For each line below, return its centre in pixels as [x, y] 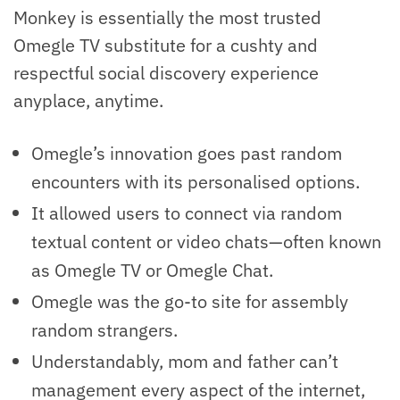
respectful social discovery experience [166, 73]
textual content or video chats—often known [206, 242]
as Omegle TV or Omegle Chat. [152, 271]
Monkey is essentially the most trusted [167, 18]
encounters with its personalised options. [196, 182]
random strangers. [104, 330]
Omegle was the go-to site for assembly [190, 302]
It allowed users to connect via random [187, 213]
